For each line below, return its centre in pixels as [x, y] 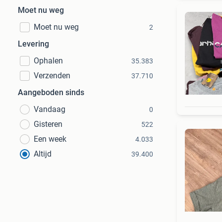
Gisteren [48, 124]
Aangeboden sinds [51, 92]
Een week [50, 139]
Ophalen [48, 61]
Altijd [43, 154]
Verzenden [52, 76]
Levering [33, 44]
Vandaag [50, 109]
